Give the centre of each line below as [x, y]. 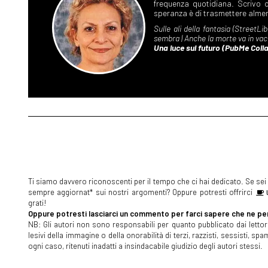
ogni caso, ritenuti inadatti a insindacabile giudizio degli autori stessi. [145, 246]
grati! [37, 203]
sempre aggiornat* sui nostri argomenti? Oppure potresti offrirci [142, 192]
